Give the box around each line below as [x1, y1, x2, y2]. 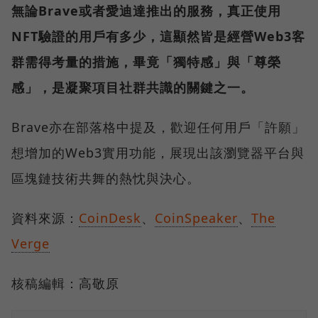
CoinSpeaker [155, 209, 238, 227]
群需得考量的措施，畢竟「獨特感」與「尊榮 [11, 53, 281, 71]
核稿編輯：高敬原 [11, 275, 119, 292]
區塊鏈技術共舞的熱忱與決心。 [11, 170, 200, 187]
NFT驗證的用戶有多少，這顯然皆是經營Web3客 [11, 28, 305, 45]
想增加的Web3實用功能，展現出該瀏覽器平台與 [11, 144, 305, 162]
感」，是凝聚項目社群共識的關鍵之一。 [11, 79, 254, 97]
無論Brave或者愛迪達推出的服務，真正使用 [11, 2, 281, 20]
